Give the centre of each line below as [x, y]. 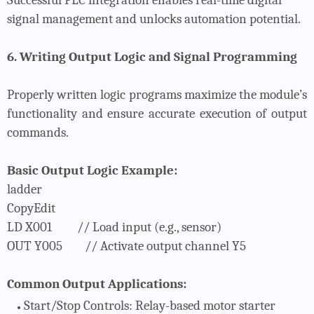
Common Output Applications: [97, 284]
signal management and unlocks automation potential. [154, 19]
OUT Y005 [35, 246]
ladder [25, 189]
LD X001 [29, 227]
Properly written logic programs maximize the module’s [157, 94]
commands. [38, 132]
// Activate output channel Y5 [165, 246]
